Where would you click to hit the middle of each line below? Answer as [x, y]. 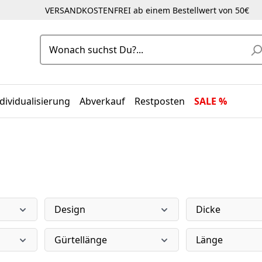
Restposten [160, 101]
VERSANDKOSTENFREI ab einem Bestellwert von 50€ [147, 10]
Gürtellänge [81, 240]
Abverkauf [103, 101]
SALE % [211, 101]
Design [70, 209]
